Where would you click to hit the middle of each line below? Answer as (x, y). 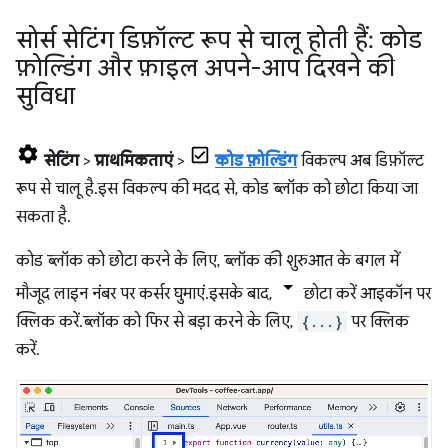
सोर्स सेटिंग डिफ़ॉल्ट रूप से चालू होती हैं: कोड (219, 40)
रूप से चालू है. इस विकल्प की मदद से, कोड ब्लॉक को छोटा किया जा (217, 189)
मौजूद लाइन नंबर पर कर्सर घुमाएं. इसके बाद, (146, 294)
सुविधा (45, 96)
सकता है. (41, 217)
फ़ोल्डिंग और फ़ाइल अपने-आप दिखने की (205, 68)
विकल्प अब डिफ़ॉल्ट (360, 161)
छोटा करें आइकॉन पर (365, 294)
